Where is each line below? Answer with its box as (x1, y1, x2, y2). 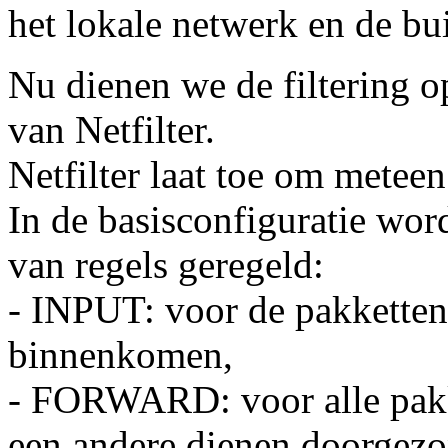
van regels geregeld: (8, 243, 324, 287)
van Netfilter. (8, 108, 215, 152)
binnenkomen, (8, 333, 233, 377)
